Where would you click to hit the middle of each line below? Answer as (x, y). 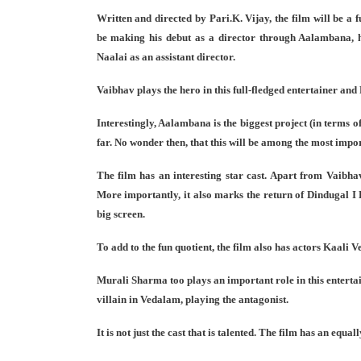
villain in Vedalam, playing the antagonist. (192, 300)
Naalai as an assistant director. (166, 57)
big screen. (120, 214)
